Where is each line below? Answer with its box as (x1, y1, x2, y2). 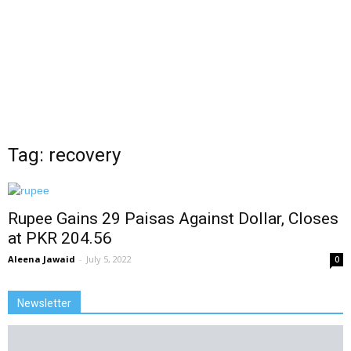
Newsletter (17, 297, 71, 309)
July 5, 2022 (86, 253, 132, 265)
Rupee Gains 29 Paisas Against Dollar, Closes (8, 209, 338, 228)
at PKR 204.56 (8, 229, 112, 248)
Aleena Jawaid (8, 253, 75, 265)
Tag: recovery (8, 144, 121, 166)
